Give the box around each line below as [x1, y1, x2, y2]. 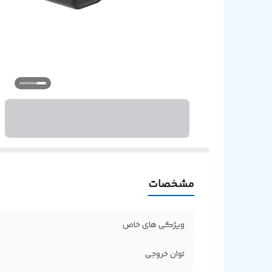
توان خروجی [145, 247, 185, 261]
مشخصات [148, 175, 194, 193]
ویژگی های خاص [123, 218, 185, 232]
